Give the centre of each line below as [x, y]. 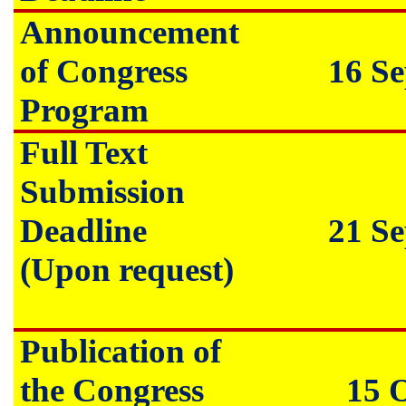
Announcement [130, 32]
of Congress [104, 71]
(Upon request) [127, 270]
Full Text [84, 153]
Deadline [84, 231]
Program [85, 110]
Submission [103, 192]
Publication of [121, 351]
